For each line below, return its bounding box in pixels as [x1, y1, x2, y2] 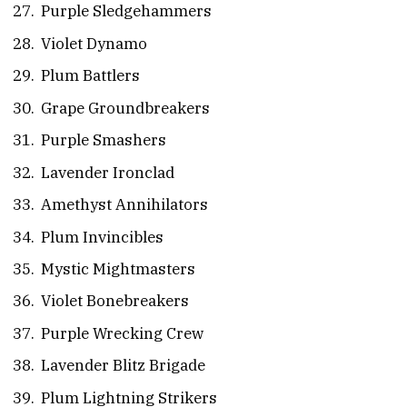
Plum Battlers [41, 65, 140, 86]
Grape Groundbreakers [41, 97, 210, 118]
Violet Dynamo [41, 33, 147, 54]
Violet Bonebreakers [41, 291, 189, 312]
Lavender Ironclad [41, 162, 174, 183]
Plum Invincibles [41, 226, 164, 247]
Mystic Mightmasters [41, 259, 195, 280]
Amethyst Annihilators [41, 194, 208, 215]
